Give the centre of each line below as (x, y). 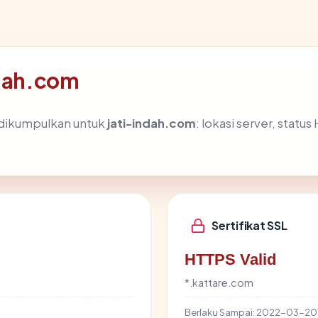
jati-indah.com (152, 123)
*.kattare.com (219, 282)
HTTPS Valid (230, 259)
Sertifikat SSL (250, 226)
